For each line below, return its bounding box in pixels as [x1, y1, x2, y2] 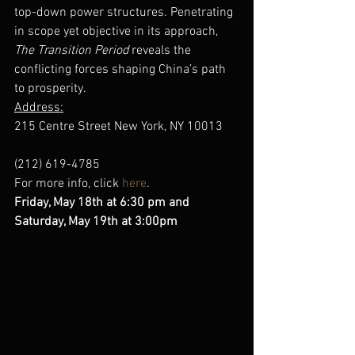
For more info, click [14, 175, 122, 192]
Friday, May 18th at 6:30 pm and [14, 194, 193, 211]
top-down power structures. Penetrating [14, 4, 236, 21]
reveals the [128, 42, 194, 59]
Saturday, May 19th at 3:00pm [14, 213, 181, 230]
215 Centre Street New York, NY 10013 [14, 118, 223, 135]
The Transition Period [14, 42, 128, 59]
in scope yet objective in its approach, [14, 23, 221, 40]
